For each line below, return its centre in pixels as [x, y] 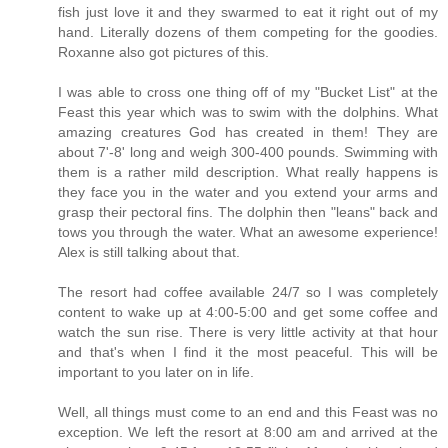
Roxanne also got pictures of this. [163, 51]
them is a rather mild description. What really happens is [248, 171]
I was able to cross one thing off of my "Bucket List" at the [248, 91]
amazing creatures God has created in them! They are [248, 131]
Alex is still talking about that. [149, 251]
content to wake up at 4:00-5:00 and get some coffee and [248, 311]
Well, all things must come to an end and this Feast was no [248, 411]
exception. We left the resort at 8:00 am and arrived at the [248, 431]
